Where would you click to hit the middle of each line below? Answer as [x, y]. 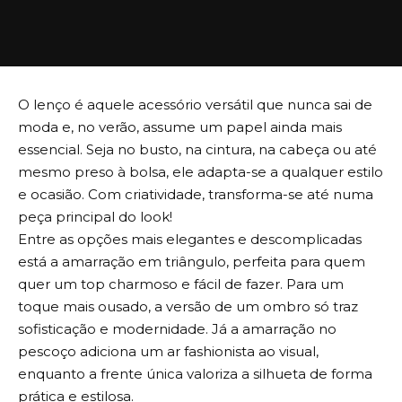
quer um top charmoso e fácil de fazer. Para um [181, 284]
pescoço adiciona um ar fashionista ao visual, [168, 352]
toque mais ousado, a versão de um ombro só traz [188, 307]
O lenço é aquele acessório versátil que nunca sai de [195, 105]
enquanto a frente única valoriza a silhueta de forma [195, 374]
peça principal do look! [95, 217]
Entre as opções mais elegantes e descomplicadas [190, 240]
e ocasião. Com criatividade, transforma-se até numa [196, 195]
